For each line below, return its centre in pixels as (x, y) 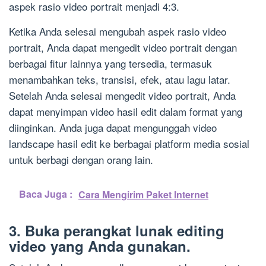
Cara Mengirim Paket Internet (143, 195)
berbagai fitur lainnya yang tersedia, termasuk (110, 64)
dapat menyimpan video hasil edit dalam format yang (126, 112)
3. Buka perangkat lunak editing (117, 231)
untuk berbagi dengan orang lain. (81, 160)
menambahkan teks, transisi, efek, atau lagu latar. (120, 80)
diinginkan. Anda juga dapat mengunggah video (113, 128)
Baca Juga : (46, 194)
